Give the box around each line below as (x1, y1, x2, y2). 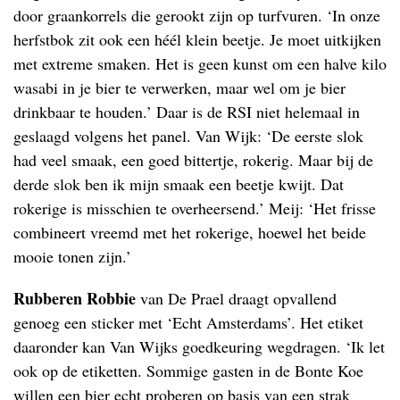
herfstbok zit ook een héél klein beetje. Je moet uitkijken (13, 28, 381, 50)
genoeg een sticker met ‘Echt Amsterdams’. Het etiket (13, 311, 363, 333)
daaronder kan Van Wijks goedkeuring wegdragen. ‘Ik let (13, 335, 385, 357)
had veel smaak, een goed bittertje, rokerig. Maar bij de (13, 148, 373, 171)
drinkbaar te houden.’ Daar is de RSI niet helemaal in (13, 100, 360, 122)
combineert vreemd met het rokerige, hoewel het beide (13, 221, 366, 243)
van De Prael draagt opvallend (136, 287, 337, 309)
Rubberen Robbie (13, 286, 136, 310)
